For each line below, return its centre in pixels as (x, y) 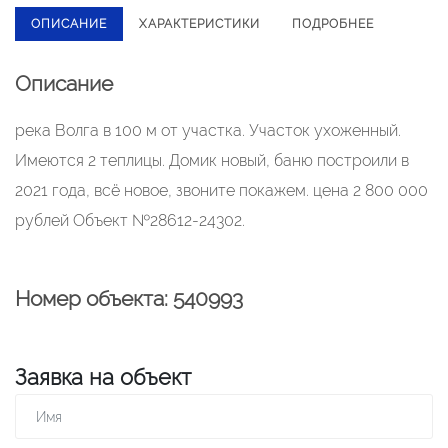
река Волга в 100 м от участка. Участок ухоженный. (208, 130)
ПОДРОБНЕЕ (333, 24)
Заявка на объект (103, 377)
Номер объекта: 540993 (129, 298)
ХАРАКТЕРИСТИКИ (199, 24)
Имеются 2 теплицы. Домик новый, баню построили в (212, 160)
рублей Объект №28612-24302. (130, 220)
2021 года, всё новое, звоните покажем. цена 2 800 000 (221, 190)
